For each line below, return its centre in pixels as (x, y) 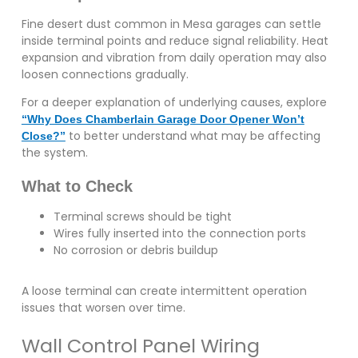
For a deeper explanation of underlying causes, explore (174, 102)
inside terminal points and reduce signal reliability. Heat (175, 40)
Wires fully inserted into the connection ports (179, 233)
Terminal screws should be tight (142, 216)
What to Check (77, 186)
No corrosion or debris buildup (135, 250)
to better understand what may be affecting (193, 135)
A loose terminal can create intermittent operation (164, 290)
